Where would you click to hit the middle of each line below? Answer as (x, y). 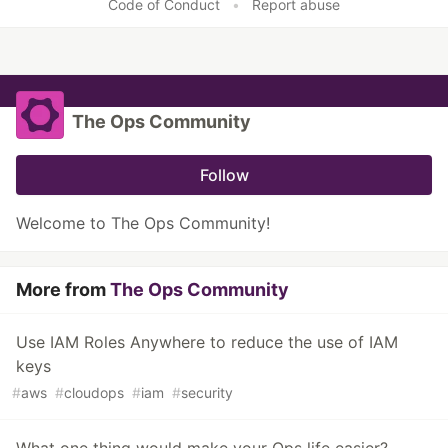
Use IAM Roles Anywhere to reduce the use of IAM (207, 342)
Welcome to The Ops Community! (143, 223)
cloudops (94, 393)
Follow (224, 175)
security (207, 393)
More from (63, 290)
